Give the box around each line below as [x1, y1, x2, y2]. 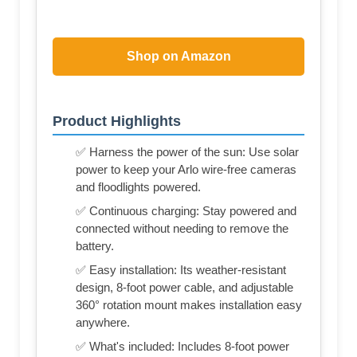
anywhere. [76, 315, 130, 329]
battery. [76, 238, 114, 253]
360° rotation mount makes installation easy [76, 297, 302, 312]
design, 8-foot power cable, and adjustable [76, 280, 293, 294]
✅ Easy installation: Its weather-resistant [76, 262, 286, 277]
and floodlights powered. [76, 179, 201, 194]
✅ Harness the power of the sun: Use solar [76, 144, 299, 159]
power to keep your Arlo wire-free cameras [76, 162, 296, 176]
